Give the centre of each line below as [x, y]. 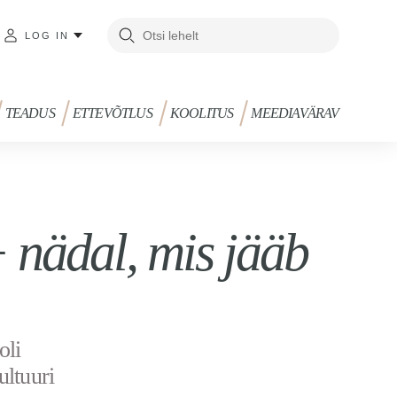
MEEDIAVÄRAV [295, 113]
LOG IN [47, 35]
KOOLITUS [202, 113]
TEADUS [30, 113]
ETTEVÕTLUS [112, 113]
